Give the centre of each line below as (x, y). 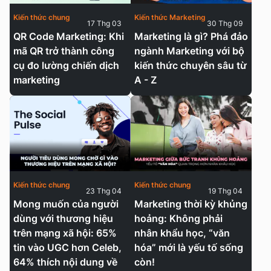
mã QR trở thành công (64, 51)
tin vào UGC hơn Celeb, (67, 247)
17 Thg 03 (104, 23)
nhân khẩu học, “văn (182, 233)
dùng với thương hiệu (63, 218)
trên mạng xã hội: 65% (65, 233)
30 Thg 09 (225, 23)
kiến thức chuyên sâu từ (191, 65)
